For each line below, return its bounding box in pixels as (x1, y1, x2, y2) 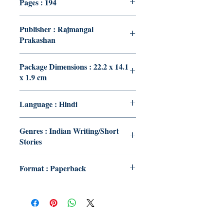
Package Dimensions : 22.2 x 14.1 (19, 61, 128, 72)
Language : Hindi (19, 98, 77, 109)
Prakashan (19, 34, 55, 45)
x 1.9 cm (19, 72, 47, 83)
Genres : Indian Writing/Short (19, 125, 119, 136)
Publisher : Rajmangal (19, 23, 93, 35)
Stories (19, 136, 42, 147)
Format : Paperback (19, 163, 86, 174)
